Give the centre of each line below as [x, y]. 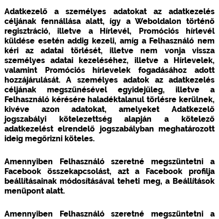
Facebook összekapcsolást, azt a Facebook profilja [109, 171]
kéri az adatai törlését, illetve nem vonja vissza [109, 50]
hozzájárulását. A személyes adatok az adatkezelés [109, 80]
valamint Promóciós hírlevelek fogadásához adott [109, 70]
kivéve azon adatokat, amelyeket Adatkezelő [109, 109]
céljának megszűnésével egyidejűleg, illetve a [109, 89]
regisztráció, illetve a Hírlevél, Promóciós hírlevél [109, 31]
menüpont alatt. [34, 191]
